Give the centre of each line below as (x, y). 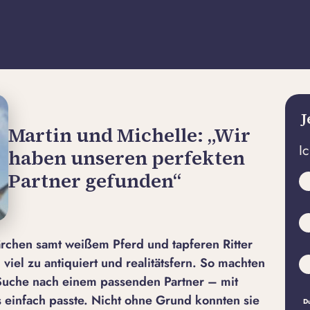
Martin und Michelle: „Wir (129, 135)
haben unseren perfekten (127, 157)
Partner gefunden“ (95, 180)
